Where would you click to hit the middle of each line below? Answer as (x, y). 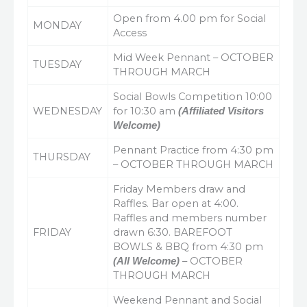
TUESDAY (58, 64)
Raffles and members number (190, 218)
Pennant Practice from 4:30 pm (194, 150)
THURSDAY (62, 157)
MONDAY (58, 25)
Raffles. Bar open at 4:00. (176, 204)
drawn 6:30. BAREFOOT (173, 232)
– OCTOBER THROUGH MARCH (194, 164)
